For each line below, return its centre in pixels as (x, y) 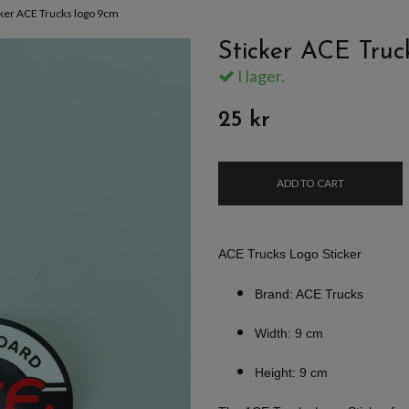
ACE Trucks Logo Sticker (290, 253)
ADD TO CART (310, 183)
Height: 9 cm (291, 372)
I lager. (260, 75)
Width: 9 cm (289, 333)
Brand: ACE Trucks (309, 294)
